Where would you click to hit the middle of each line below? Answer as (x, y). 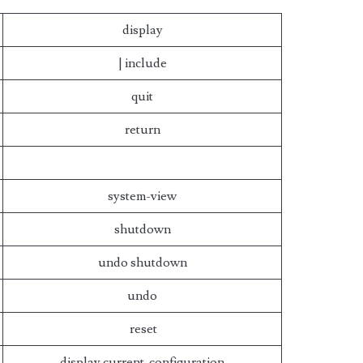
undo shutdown (142, 263)
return (142, 130)
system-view (143, 196)
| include (142, 63)
